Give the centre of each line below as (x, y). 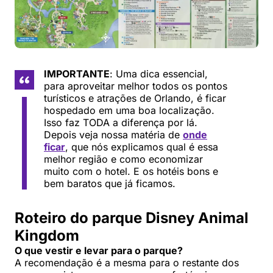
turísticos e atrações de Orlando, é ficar (135, 98)
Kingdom (47, 236)
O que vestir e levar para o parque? (99, 251)
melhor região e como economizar (123, 159)
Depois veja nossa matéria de (113, 135)
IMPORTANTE (77, 74)
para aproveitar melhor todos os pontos (136, 86)
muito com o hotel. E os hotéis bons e (131, 172)
